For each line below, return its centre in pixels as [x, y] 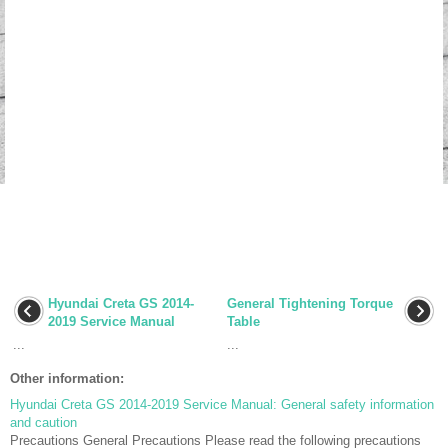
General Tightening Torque [310, 303]
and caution [43, 422]
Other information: [67, 378]
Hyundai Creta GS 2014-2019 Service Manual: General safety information [222, 404]
